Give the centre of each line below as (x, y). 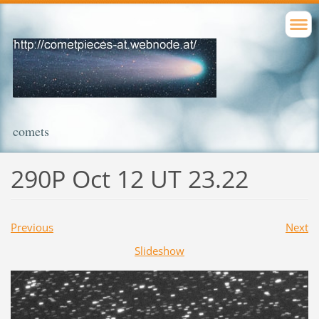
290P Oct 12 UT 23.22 (129, 178)
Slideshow (159, 250)
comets (31, 131)
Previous (32, 227)
